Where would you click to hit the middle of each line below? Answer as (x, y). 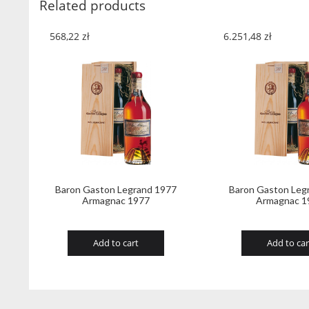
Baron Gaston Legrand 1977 (116, 189)
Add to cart (116, 243)
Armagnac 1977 (116, 200)
